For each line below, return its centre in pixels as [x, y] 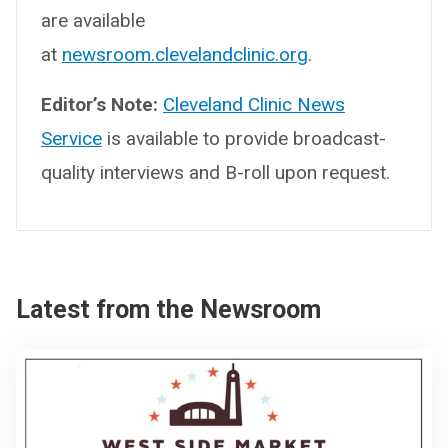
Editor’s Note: [102, 104]
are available [93, 20]
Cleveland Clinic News [254, 104]
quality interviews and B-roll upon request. [215, 172]
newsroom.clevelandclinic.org [185, 54]
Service [71, 138]
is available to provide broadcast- [244, 138]
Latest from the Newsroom [168, 309]
